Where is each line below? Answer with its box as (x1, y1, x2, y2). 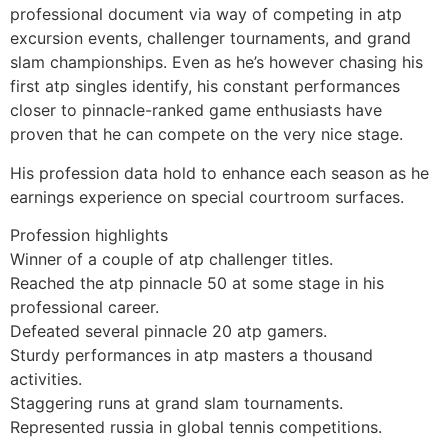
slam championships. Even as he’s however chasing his (10, 52, 423, 73)
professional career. (10, 297, 159, 318)
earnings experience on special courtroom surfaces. (10, 186, 404, 207)
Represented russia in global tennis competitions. (10, 417, 382, 438)
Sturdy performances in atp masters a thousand (10, 345, 373, 366)
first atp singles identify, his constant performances (10, 76, 400, 97)
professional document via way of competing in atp (10, 4, 402, 25)
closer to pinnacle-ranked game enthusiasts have (10, 100, 382, 121)
